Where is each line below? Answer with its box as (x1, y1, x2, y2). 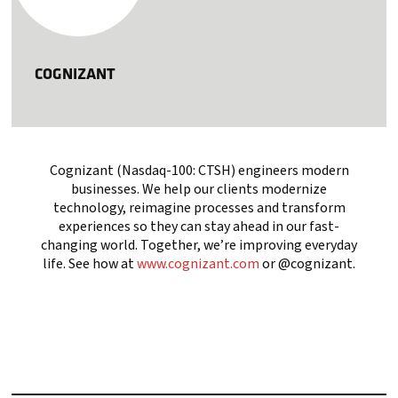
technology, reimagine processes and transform (52, 197, 346, 218)
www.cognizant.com (137, 253, 259, 274)
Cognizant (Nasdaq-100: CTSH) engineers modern (49, 160, 349, 180)
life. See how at (43, 253, 137, 274)
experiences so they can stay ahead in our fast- (59, 216, 339, 236)
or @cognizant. (259, 253, 355, 274)
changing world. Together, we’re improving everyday (41, 235, 357, 255)
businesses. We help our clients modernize (71, 179, 327, 199)
